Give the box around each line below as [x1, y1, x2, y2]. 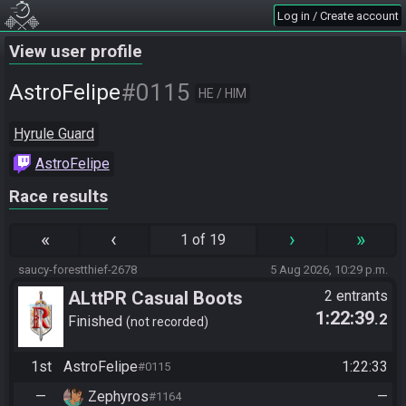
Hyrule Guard [14, 125, 94, 142]
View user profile [9, 42, 142, 62]
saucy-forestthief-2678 [18, 263, 137, 276]
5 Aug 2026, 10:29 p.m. [270, 263, 388, 276]
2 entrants [324, 287, 388, 304]
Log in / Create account [277, 9, 399, 23]
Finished [68, 312, 126, 330]
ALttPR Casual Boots [68, 287, 243, 309]
